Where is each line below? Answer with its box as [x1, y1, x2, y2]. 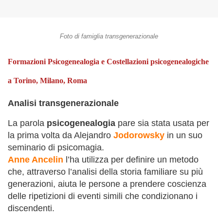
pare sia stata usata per [115, 118, 209, 128]
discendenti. [8, 203, 54, 214]
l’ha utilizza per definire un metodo [63, 155, 199, 165]
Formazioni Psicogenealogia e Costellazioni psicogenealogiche [8, 57, 209, 66]
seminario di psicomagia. [8, 143, 104, 153]
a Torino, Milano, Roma [8, 76, 87, 85]
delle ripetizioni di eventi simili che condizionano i [8, 191, 198, 201]
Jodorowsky [113, 130, 164, 141]
